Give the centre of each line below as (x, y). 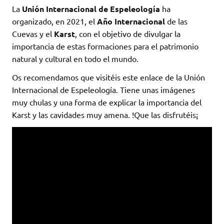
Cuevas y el (33, 34)
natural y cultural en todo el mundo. (75, 59)
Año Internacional (131, 21)
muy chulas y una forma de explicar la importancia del (107, 102)
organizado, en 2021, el (54, 21)
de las (176, 21)
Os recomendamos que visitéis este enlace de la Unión (108, 77)
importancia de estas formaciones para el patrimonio (105, 46)
